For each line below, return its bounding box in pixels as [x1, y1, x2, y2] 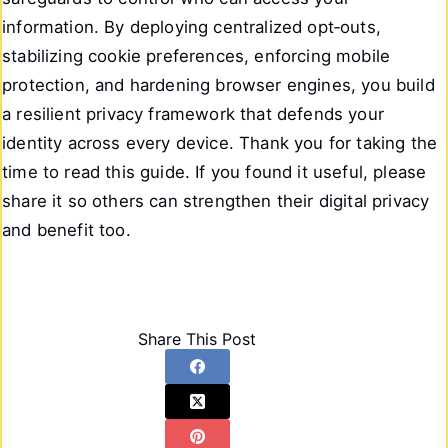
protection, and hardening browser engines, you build [2, 74, 435, 95]
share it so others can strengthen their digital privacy [2, 190, 430, 211]
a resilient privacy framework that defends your [2, 103, 384, 124]
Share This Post [138, 328, 257, 349]
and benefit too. [2, 219, 131, 240]
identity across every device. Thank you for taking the [2, 132, 438, 153]
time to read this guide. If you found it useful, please [2, 161, 427, 182]
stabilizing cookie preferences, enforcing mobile [2, 45, 391, 66]
